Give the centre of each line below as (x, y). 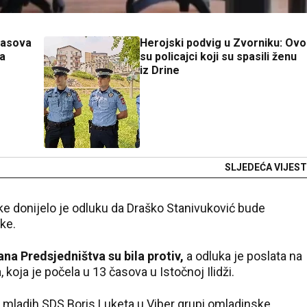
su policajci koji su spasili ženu (218, 57)
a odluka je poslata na (243, 256)
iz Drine (160, 70)
